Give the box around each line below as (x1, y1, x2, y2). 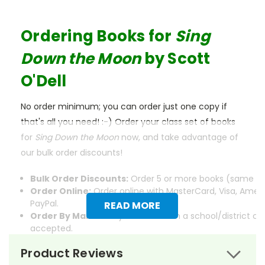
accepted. (30, 222, 73, 234)
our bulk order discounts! (21, 146, 122, 159)
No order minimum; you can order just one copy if (21, 100, 227, 112)
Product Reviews (21, 244, 123, 261)
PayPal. (30, 197, 59, 209)
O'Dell (21, 70, 67, 92)
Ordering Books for (21, 25, 175, 47)
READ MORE (104, 198, 160, 212)
